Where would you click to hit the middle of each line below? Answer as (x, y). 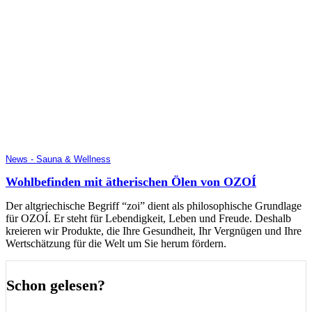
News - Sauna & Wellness (58, 159)
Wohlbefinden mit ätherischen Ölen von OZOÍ (131, 181)
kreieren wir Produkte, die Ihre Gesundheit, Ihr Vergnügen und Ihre (154, 231)
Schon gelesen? (56, 285)
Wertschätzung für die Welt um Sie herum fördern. (116, 243)
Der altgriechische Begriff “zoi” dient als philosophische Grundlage (154, 205)
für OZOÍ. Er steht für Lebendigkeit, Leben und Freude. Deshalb (148, 218)
